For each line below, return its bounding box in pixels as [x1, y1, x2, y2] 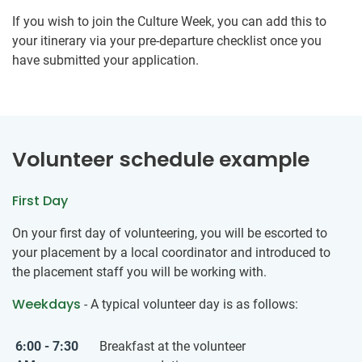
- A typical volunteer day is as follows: [81, 297, 298, 313]
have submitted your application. [12, 53, 199, 69]
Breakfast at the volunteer [99, 339, 246, 355]
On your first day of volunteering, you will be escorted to [12, 225, 327, 242]
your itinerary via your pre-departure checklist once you [12, 33, 322, 49]
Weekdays [12, 295, 81, 314]
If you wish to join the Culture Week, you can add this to [12, 14, 326, 30]
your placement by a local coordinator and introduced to [12, 245, 330, 261]
